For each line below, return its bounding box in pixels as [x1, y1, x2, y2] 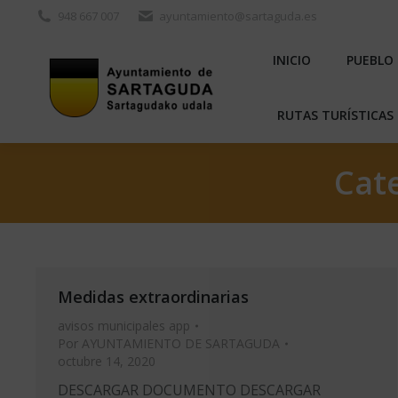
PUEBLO [346, 52, 394, 68]
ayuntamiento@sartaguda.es [159, 7, 317, 24]
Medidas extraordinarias [58, 286, 249, 307]
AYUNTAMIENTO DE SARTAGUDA [82, 335, 280, 352]
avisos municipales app [58, 317, 190, 334]
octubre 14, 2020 [58, 353, 155, 370]
